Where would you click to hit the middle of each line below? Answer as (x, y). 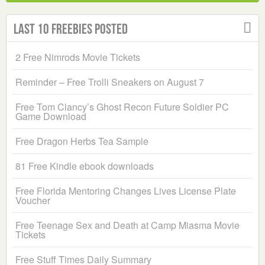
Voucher (33, 201)
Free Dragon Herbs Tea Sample (82, 141)
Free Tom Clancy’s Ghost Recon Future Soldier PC (122, 107)
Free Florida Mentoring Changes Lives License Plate (126, 191)
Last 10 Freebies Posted (71, 29)
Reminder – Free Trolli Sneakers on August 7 (110, 82)
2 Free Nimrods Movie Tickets (78, 57)
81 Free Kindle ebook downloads (85, 166)
